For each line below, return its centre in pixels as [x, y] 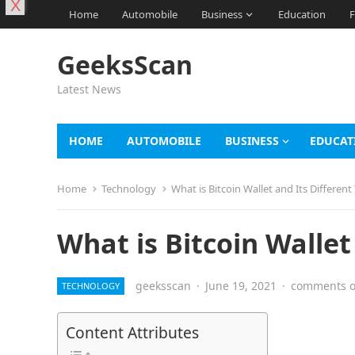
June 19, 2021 [241, 286]
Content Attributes [132, 333]
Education [302, 14]
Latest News [89, 89]
